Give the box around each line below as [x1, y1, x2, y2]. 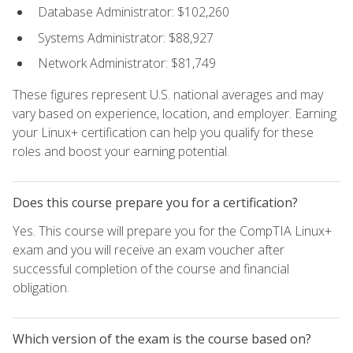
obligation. [13, 279, 69, 297]
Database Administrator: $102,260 [38, 3, 229, 21]
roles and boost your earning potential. [13, 143, 229, 161]
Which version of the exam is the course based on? [13, 330, 311, 348]
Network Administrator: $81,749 [38, 54, 216, 72]
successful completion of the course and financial [13, 260, 289, 278]
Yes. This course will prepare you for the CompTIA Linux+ [13, 222, 332, 240]
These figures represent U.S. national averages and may [13, 86, 323, 104]
